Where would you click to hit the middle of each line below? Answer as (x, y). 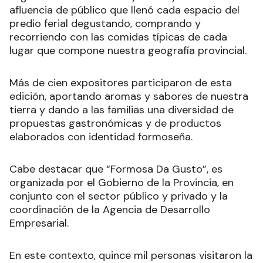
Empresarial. (39, 223)
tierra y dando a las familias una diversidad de (122, 110)
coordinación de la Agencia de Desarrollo (110, 210)
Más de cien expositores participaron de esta (121, 83)
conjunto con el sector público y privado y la (119, 196)
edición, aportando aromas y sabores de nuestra (129, 96)
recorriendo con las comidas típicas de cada (118, 37)
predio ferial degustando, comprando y (105, 23)
